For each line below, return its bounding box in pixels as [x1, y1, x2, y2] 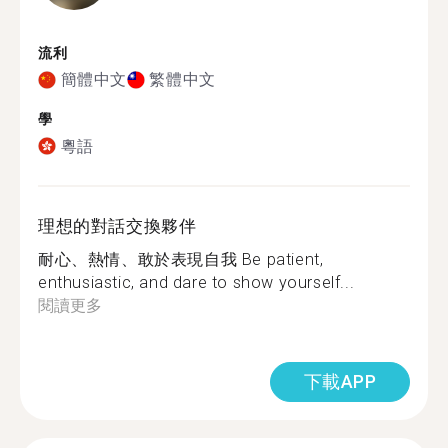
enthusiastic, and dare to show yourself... [38, 272, 355, 292]
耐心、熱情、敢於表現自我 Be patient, [38, 249, 324, 269]
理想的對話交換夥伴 [38, 215, 197, 236]
